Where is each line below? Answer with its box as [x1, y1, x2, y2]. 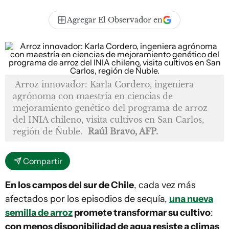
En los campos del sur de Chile [5, 179, 134, 191]
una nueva [169, 193, 213, 204]
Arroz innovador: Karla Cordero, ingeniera [15, 79, 194, 89]
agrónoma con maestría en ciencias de [13, 91, 173, 101]
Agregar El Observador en [67, 15, 163, 25]
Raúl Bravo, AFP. [88, 126, 158, 136]
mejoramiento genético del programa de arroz [13, 103, 208, 113]
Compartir [23, 156, 62, 166]
